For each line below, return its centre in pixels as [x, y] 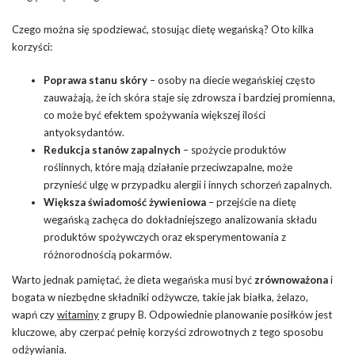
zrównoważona [291, 279]
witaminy [78, 314]
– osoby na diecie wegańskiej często [231, 80]
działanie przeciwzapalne [205, 167]
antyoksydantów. [84, 132]
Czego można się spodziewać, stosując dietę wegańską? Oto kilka [163, 29]
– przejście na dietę [251, 202]
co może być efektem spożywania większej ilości [155, 115]
